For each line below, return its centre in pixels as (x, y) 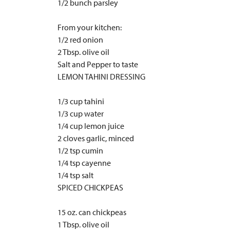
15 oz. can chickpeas (92, 212)
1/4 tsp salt (75, 175)
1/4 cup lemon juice (91, 126)
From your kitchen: (90, 27)
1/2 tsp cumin (80, 150)
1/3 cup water (81, 113)
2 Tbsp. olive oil (83, 52)
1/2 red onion (80, 40)
